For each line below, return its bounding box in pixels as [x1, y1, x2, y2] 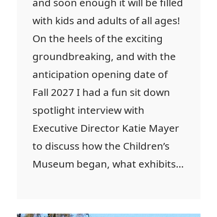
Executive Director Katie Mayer [32, 121, 179, 135]
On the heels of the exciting [32, 31, 163, 46]
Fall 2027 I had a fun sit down [32, 85, 170, 99]
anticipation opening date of [32, 67, 168, 81]
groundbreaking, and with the [32, 49, 176, 63]
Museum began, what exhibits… [32, 157, 184, 171]
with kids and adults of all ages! [32, 14, 180, 28]
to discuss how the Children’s [32, 139, 170, 153]
